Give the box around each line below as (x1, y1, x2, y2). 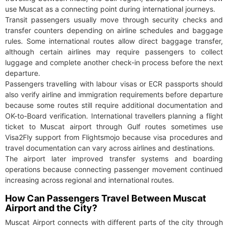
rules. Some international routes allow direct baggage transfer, (5, 37, 223, 46)
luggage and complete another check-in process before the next (5, 58, 223, 67)
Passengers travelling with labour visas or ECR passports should (5, 79, 223, 89)
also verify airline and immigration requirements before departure (5, 90, 223, 99)
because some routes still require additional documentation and (5, 101, 223, 110)
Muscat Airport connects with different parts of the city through (5, 218, 223, 227)
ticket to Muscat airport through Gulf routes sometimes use (5, 122, 223, 131)
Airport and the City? (5, 203, 97, 214)
